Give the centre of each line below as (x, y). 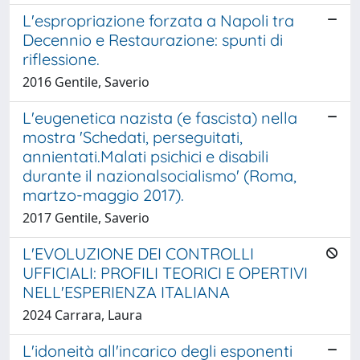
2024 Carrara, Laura (82, 315)
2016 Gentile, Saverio (86, 82)
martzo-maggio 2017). (103, 194)
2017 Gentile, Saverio (86, 217)
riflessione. (61, 59)
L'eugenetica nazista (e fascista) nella (160, 117)
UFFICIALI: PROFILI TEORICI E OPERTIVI (165, 272)
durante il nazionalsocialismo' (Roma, (160, 175)
